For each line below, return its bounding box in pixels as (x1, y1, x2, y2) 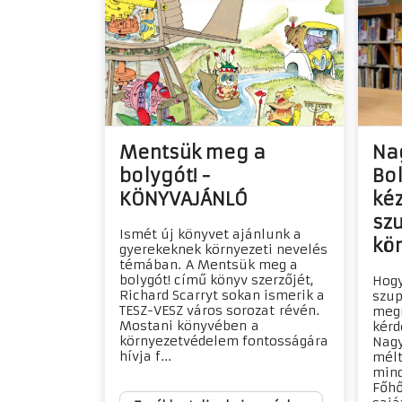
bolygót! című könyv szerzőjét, (119, 272, 314, 289)
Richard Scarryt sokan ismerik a (119, 287, 325, 304)
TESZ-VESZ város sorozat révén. (119, 302, 319, 319)
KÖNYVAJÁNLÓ (119, 188, 248, 211)
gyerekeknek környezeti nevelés (119, 241, 328, 258)
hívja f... (119, 348, 171, 365)
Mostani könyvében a (119, 318, 259, 335)
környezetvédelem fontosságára (119, 333, 328, 350)
